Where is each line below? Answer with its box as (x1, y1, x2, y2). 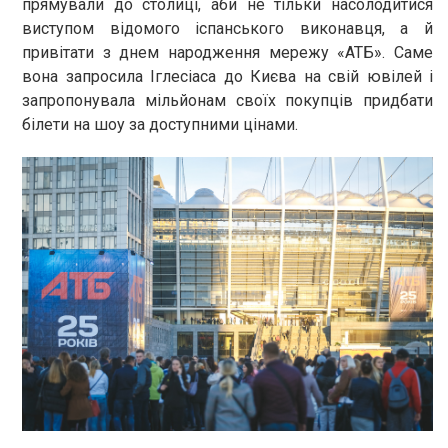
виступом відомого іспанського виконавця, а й (22, 18, 433, 38)
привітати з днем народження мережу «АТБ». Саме (22, 42, 433, 62)
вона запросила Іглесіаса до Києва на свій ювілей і (22, 66, 433, 86)
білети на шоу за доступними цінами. (22, 114, 298, 134)
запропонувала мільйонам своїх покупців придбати (22, 90, 433, 110)
